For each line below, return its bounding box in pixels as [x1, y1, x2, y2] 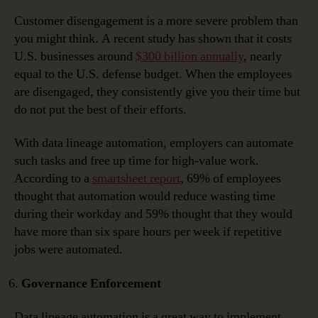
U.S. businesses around [14, 48, 136, 65]
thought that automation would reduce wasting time [14, 188, 275, 205]
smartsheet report [92, 170, 180, 187]
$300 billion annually [136, 48, 243, 65]
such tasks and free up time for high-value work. [14, 153, 259, 170]
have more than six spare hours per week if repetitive [14, 224, 282, 241]
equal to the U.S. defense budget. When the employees [14, 65, 292, 82]
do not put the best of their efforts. [14, 101, 187, 118]
